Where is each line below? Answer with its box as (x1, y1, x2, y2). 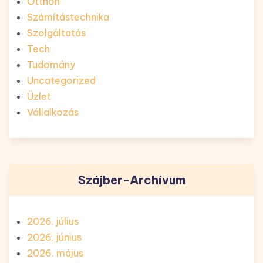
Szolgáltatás (27, 26, 86, 39)
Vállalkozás (27, 106, 79, 118)
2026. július (27, 215, 79, 227)
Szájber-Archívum (77, 172, 186, 187)
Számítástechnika (27, 11, 109, 23)
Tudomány (27, 58, 75, 70)
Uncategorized (27, 74, 96, 86)
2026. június (27, 231, 82, 243)
